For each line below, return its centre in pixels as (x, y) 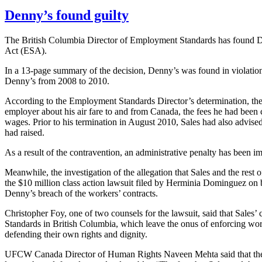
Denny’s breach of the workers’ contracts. (81, 194)
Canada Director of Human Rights (98, 254)
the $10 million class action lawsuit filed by (85, 183)
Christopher (27, 213)
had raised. (25, 133)
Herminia (183, 183)
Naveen (178, 254)
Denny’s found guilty (67, 15)
